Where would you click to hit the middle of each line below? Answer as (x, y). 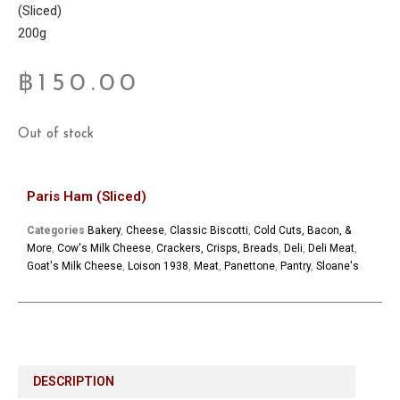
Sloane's (337, 267)
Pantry (296, 267)
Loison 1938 (158, 267)
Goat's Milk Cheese (75, 267)
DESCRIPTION (73, 382)
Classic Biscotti (209, 231)
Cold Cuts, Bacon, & (302, 231)
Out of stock (56, 135)
